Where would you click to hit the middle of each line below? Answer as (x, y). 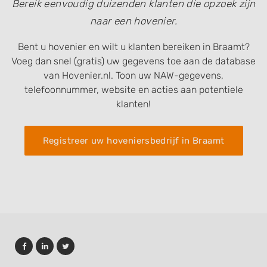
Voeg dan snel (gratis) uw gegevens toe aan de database (133, 61)
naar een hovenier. (133, 21)
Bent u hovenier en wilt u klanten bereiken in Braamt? (133, 47)
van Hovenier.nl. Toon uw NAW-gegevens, (133, 76)
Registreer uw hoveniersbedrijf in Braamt (133, 141)
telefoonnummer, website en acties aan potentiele (133, 90)
